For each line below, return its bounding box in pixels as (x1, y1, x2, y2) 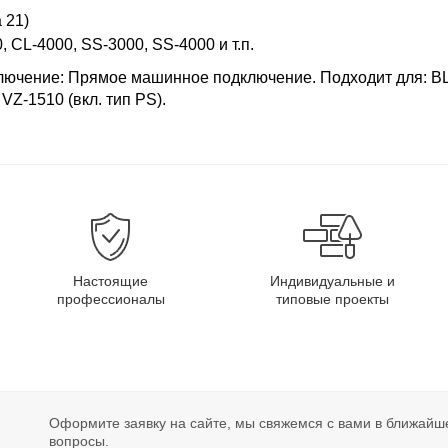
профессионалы (56, 291, 165, 308)
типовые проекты (276, 291, 389, 308)
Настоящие (73, 273, 148, 290)
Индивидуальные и (270, 273, 395, 290)
